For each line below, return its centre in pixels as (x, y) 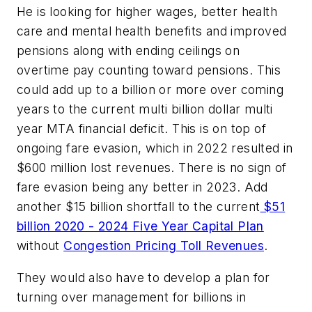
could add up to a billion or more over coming (150, 90)
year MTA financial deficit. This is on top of (141, 129)
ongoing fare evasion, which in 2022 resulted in (155, 148)
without (40, 246)
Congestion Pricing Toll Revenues (164, 246)
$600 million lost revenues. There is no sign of (152, 168)
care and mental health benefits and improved (152, 31)
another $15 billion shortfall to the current (139, 207)
